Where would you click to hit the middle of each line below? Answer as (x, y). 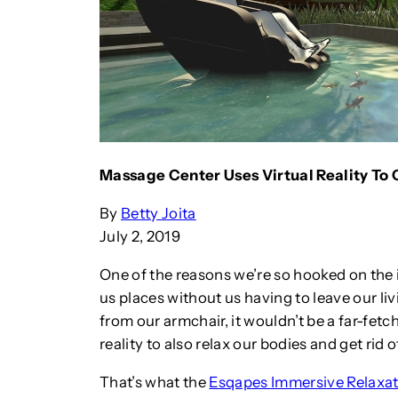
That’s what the (155, 382)
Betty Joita (159, 213)
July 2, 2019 (140, 236)
